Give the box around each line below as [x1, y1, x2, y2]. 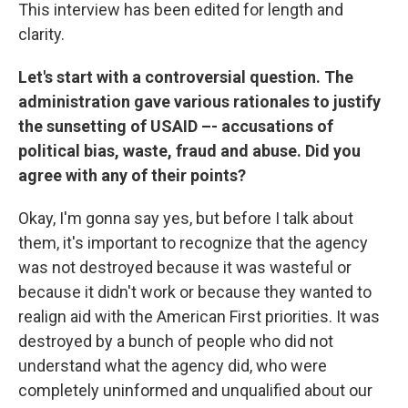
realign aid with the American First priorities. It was [18, 306, 380, 326]
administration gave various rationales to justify [18, 91, 381, 111]
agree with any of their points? [18, 165, 246, 185]
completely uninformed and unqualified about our [18, 380, 372, 400]
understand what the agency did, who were [18, 355, 327, 375]
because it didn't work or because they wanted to [18, 281, 372, 301]
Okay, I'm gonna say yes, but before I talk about [18, 208, 353, 228]
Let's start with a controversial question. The [18, 66, 353, 87]
